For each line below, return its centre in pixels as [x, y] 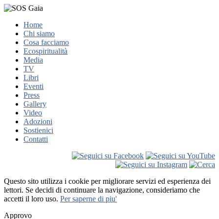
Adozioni [38, 121]
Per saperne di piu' [88, 199]
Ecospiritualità [45, 51]
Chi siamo [39, 33]
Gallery [35, 104]
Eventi [33, 86]
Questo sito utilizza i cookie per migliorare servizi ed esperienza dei [107, 181]
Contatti [36, 139]
